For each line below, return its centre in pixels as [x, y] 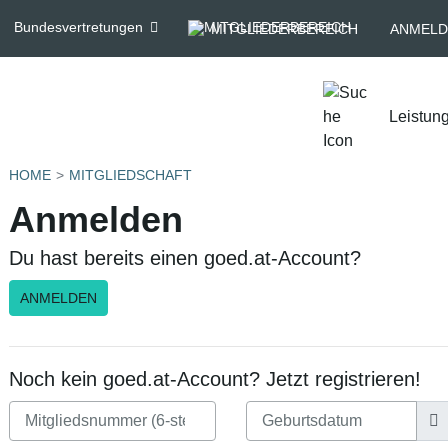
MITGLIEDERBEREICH [284, 28]
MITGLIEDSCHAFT [130, 175]
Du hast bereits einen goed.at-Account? [185, 258]
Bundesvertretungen [78, 27]
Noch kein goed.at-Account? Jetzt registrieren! [215, 379]
